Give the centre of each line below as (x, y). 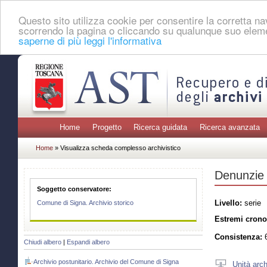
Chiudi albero (43, 242)
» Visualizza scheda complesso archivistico (118, 148)
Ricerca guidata (161, 128)
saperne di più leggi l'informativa (90, 40)
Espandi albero (88, 242)
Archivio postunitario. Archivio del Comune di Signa (106, 262)
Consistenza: (238, 237)
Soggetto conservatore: (74, 189)
